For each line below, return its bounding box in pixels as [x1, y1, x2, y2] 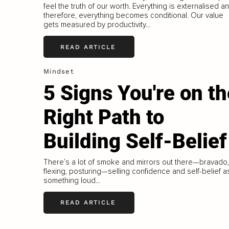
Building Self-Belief [43, 129, 227, 153]
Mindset [43, 67, 74, 76]
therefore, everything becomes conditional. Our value [43, 11, 223, 20]
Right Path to [43, 105, 164, 129]
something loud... [43, 175, 100, 185]
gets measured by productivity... [43, 20, 150, 30]
